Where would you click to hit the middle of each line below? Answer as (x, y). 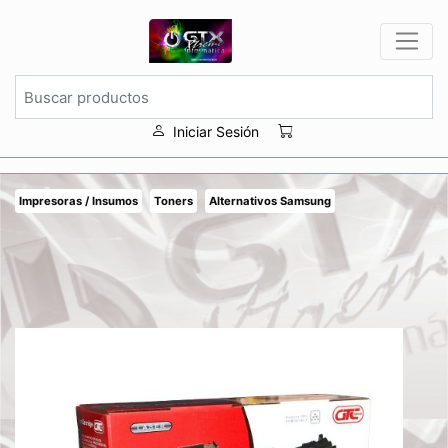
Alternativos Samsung (270, 201)
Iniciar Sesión (216, 131)
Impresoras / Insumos (78, 201)
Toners (173, 201)
